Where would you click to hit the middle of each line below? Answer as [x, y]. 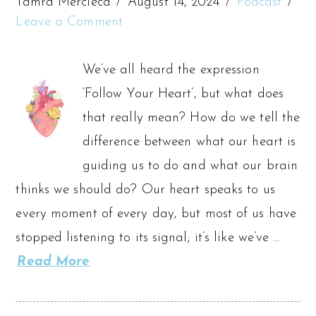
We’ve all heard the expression [171, 70]
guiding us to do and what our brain [190, 166]
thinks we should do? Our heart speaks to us [145, 190]
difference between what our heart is [189, 142]
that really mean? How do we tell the [191, 118]
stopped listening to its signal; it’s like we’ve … [148, 238]
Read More [54, 262]
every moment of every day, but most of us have [156, 214]
